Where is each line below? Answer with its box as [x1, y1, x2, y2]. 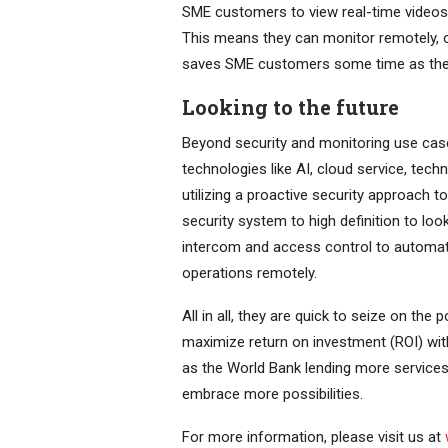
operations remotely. [182, 263, 317, 282]
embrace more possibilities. [182, 384, 363, 403]
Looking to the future [182, 93, 399, 120]
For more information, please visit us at [182, 427, 445, 446]
